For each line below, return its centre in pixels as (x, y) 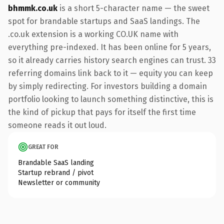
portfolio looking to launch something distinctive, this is (111, 99)
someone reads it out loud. (57, 125)
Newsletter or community (59, 182)
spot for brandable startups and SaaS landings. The (104, 21)
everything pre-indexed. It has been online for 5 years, (109, 47)
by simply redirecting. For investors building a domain (107, 86)
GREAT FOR (43, 147)
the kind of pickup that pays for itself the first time (102, 112)
